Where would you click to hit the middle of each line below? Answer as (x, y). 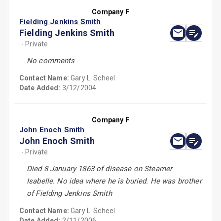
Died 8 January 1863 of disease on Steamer (100, 169)
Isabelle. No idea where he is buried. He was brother (114, 181)
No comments (51, 61)
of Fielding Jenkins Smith (69, 194)
